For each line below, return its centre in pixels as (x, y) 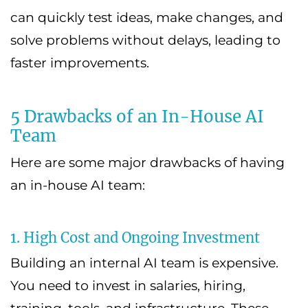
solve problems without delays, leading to (145, 40)
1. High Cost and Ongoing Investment (135, 237)
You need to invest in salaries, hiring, (128, 285)
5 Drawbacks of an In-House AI (137, 116)
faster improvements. (80, 63)
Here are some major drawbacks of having (147, 162)
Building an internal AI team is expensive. (144, 263)
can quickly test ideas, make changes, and (147, 17)
